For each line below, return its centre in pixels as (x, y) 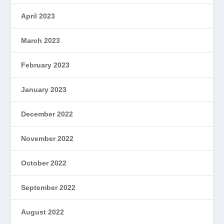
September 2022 (48, 187)
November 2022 (47, 138)
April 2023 (38, 16)
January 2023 (44, 89)
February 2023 (45, 65)
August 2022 (43, 212)
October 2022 (44, 163)
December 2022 (47, 114)
